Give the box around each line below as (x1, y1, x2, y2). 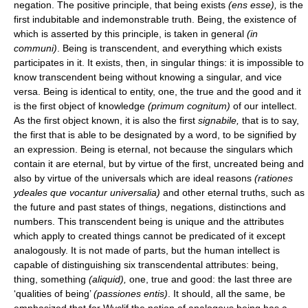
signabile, (198, 114, 242, 126)
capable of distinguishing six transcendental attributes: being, (14, 258, 278, 270)
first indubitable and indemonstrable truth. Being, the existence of (14, 13, 296, 25)
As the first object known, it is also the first (14, 114, 198, 126)
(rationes (254, 172, 293, 184)
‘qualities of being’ (14, 287, 93, 299)
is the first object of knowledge (14, 100, 148, 111)
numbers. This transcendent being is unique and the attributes (14, 215, 284, 227)
